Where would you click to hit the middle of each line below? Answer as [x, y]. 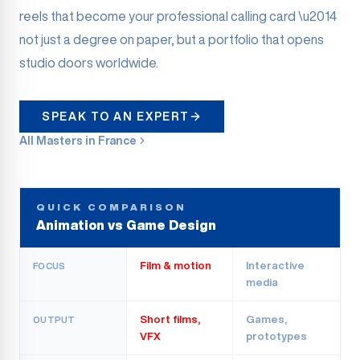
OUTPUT [54, 319]
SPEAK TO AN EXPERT [116, 117]
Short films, [170, 319]
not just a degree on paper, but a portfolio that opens [172, 39]
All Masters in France [78, 141]
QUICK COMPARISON [111, 207]
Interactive [276, 266]
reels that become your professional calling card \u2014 [178, 16]
